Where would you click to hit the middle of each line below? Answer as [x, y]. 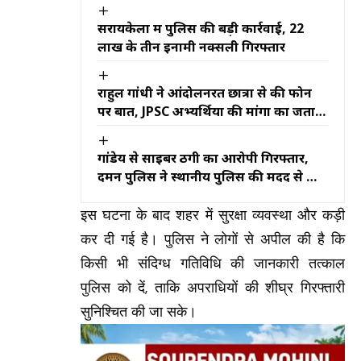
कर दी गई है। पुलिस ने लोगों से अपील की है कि [213, 239]
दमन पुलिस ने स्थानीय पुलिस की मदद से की [210, 176]
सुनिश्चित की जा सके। [139, 311]
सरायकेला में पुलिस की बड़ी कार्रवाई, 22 [201, 29]
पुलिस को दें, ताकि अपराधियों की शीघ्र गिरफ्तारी [213, 287]
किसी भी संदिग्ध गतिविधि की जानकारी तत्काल [213, 263]
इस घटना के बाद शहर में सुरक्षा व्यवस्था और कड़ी [213, 215]
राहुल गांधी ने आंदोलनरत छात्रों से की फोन [205, 93]
